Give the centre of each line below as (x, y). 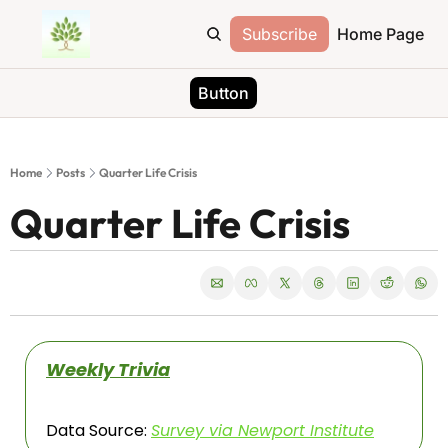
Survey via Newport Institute (262, 430)
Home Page (380, 34)
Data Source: (98, 430)
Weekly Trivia (108, 369)
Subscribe (279, 34)
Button (224, 93)
